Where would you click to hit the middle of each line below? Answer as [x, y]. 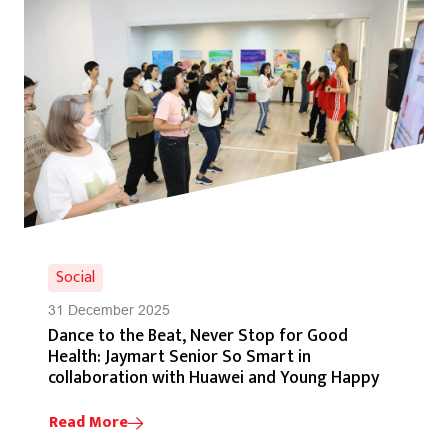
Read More [88, 422]
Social [75, 277]
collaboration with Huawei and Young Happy [213, 377]
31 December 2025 [109, 309]
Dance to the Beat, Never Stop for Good [198, 335]
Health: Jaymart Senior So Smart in [179, 356]
